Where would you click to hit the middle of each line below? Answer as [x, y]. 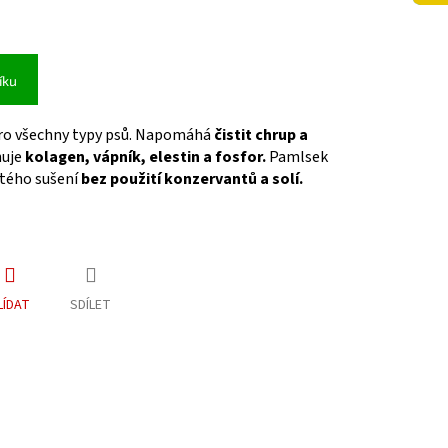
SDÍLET [90, 305]
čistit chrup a [259, 135]
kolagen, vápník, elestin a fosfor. [145, 157]
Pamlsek [298, 157]
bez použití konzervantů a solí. [192, 179]
